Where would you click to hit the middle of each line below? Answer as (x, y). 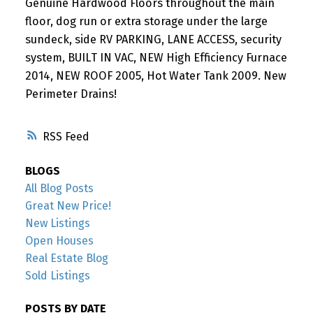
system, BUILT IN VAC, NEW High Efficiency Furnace (156, 57)
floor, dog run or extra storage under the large (146, 21)
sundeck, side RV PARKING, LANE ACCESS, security (153, 39)
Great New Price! (68, 206)
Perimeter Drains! (71, 94)
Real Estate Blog (66, 259)
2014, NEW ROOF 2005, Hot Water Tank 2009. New (155, 75)
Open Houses (59, 241)
